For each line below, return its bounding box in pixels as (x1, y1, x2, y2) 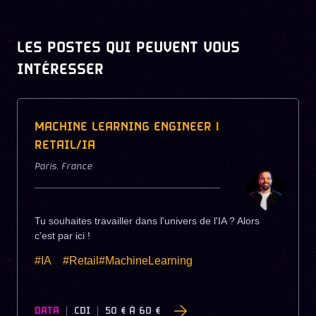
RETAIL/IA (35, 138, 95, 154)
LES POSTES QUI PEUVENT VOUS (17, 38, 240, 58)
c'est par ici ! (35, 230, 90, 241)
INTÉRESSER (17, 60, 104, 80)
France (61, 162, 92, 173)
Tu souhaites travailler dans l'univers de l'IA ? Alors (35, 215, 260, 226)
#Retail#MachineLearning (63, 255, 193, 267)
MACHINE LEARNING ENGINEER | (35, 119, 219, 135)
